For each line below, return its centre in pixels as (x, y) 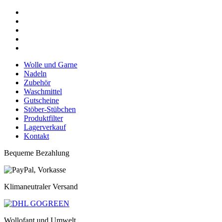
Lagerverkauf (45, 127)
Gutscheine (41, 100)
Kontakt (36, 136)
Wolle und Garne (51, 65)
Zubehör (37, 83)
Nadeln (35, 74)
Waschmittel (43, 91)
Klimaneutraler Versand (41, 187)
